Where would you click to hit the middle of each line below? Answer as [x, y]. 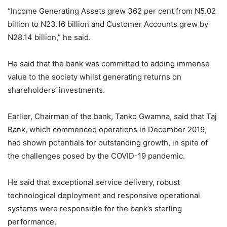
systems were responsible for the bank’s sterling [95, 209]
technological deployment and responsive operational [104, 196]
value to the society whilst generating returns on [94, 77]
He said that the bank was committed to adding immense [109, 64]
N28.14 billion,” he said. [49, 37]
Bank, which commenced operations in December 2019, [107, 130]
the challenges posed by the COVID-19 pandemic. [96, 156]
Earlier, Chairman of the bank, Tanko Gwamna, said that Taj [112, 117]
